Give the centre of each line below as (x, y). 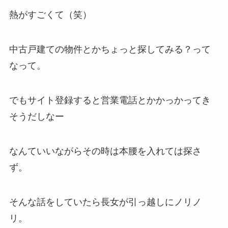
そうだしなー (36, 116)
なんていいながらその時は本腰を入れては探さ (105, 151)
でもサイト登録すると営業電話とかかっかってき (110, 100)
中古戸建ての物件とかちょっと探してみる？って (110, 50)
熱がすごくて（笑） (50, 15)
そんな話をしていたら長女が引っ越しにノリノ (105, 202)
